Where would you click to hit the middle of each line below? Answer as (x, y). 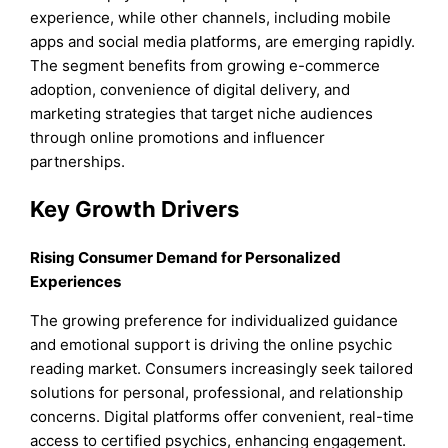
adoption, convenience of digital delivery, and (190, 89)
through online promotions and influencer (178, 137)
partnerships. (78, 161)
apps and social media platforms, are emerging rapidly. (223, 41)
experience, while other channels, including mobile (211, 17)
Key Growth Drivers (135, 209)
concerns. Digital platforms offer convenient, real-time (222, 416)
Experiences (76, 281)
